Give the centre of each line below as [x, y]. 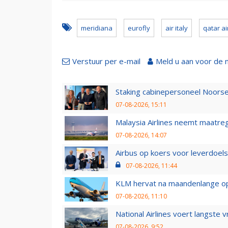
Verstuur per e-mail [106, 61]
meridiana [97, 28]
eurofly [139, 28]
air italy [177, 28]
